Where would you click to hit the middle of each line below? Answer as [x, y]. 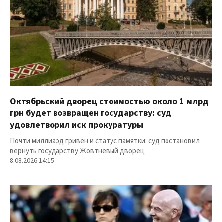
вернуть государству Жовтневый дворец [77, 151]
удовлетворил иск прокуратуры [77, 125]
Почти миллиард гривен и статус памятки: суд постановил [105, 141]
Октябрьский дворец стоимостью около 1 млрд [109, 102]
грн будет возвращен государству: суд [91, 113]
